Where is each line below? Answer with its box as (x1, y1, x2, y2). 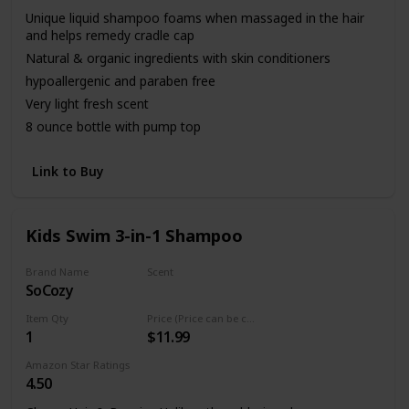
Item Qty (25, 310, 68, 325)
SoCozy (25, 279, 73, 300)
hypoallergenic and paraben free (25, 71, 215, 89)
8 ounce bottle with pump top (25, 117, 201, 135)
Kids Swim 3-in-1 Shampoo (25, 223, 243, 246)
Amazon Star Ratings (25, 357, 130, 372)
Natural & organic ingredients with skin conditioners (25, 48, 330, 67)
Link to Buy (31, 163, 104, 181)
